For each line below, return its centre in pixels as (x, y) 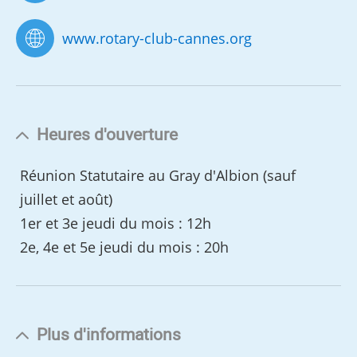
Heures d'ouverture (108, 135)
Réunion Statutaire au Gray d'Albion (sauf (158, 176)
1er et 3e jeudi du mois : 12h (116, 224)
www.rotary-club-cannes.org (157, 39)
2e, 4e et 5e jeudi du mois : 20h (125, 247)
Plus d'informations (109, 335)
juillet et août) (67, 200)
